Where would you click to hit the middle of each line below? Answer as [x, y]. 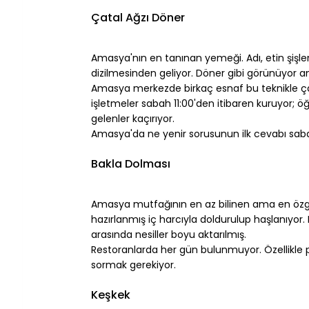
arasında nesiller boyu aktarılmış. [169, 234]
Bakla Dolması [131, 163]
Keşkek [111, 295]
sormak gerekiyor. [133, 265]
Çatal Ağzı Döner [138, 17]
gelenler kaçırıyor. [133, 118]
